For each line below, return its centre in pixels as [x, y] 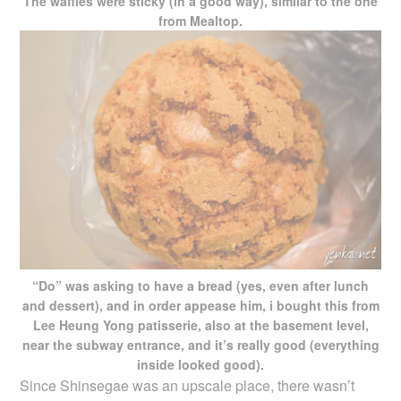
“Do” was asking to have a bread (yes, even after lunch [200, 286]
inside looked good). [200, 365]
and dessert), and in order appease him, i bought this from [200, 306]
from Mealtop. [200, 21]
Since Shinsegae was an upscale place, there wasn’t [188, 386]
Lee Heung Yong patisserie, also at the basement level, [200, 325]
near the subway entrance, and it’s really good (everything [200, 345]
